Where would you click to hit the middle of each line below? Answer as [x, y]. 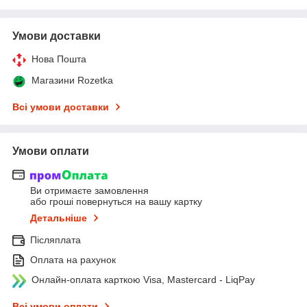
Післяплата [56, 240]
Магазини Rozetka [72, 80]
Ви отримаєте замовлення [89, 191]
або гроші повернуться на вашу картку [116, 202]
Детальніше [59, 218]
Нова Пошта [59, 59]
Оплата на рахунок [73, 260]
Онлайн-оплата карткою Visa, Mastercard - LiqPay [143, 280]
